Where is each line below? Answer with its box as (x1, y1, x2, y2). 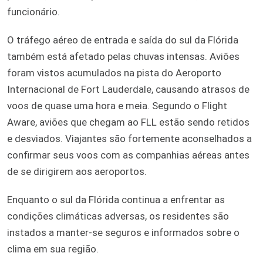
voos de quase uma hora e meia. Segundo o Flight (7, 99, 227, 112)
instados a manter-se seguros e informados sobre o (7, 226, 240, 238)
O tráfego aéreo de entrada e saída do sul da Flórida (7, 33, 238, 46)
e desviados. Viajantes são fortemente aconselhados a (7, 132, 252, 144)
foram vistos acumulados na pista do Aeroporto (7, 66, 221, 79)
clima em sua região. (7, 242, 99, 255)
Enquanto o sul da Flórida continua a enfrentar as (7, 193, 225, 205)
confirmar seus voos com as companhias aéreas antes (7, 149, 249, 161)
